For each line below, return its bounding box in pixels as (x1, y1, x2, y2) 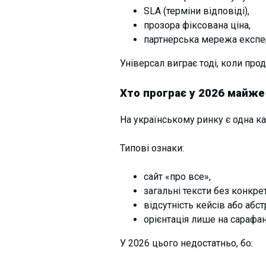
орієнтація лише (143, 214, 218, 226)
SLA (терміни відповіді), (143, 5, 249, 17)
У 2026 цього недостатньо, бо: (119, 237, 253, 249)
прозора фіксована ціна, (143, 20, 251, 31)
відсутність (143, 199, 196, 211)
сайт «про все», (143, 171, 211, 183)
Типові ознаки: (119, 142, 184, 154)
